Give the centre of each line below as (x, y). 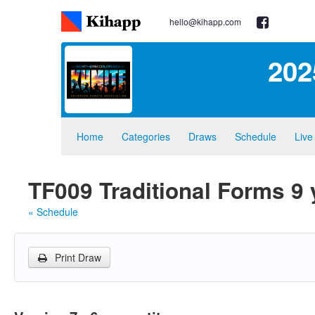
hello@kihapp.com (205, 21)
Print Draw (77, 257)
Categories (146, 136)
